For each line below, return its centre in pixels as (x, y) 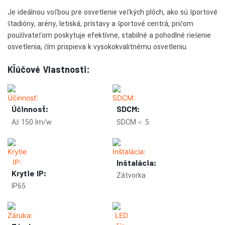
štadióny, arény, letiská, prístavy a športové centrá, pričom (100, 24)
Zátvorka (131, 176)
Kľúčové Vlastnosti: (49, 70)
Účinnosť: (30, 109)
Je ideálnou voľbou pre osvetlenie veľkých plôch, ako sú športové (113, 13)
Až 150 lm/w (32, 122)
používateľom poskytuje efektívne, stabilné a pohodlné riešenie (109, 36)
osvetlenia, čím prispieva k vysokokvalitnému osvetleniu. (98, 47)
